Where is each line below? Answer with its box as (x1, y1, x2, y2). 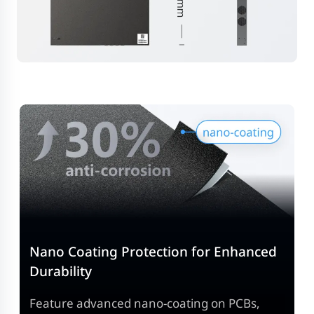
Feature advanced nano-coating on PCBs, (29, 294, 261, 311)
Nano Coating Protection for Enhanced (29, 242, 278, 261)
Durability (29, 261, 93, 280)
